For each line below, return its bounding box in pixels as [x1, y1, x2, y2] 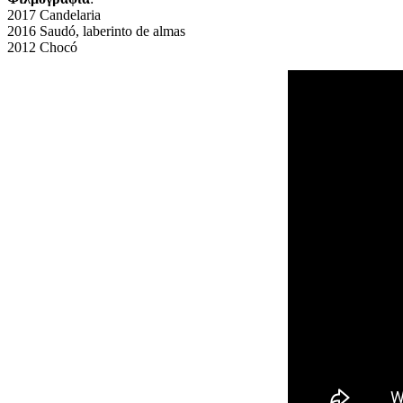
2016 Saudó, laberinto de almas [7, 22, 185, 39]
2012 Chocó [7, 39, 77, 55]
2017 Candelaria [7, 6, 101, 22]
